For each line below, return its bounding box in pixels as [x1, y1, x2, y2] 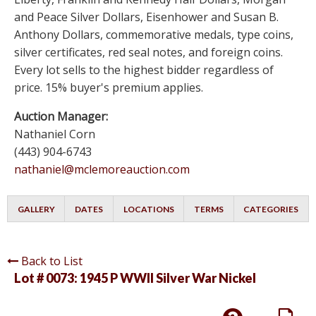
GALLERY [17, 204, 55, 215]
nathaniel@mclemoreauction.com [14, 162, 190, 178]
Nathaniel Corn [14, 126, 95, 142]
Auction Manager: [14, 109, 108, 125]
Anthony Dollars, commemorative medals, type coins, [14, 27, 293, 43]
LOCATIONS [123, 204, 174, 215]
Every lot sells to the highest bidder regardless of [14, 62, 274, 78]
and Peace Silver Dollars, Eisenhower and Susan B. [14, 9, 279, 25]
